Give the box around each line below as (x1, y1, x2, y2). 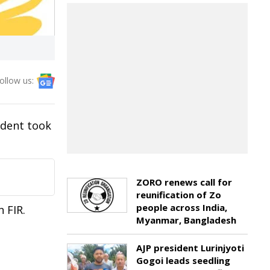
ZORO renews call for (136, 176, 232, 188)
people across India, (136, 201, 227, 213)
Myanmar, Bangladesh (136, 214, 236, 226)
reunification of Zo (136, 189, 221, 201)
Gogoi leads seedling (136, 254, 230, 266)
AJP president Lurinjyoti (136, 242, 244, 254)
